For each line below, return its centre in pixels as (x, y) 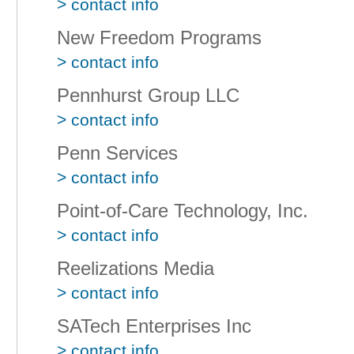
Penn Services (117, 153)
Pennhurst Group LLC (148, 95)
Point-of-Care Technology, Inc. (183, 211)
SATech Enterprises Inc (154, 326)
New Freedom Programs (159, 38)
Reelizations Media (136, 268)
